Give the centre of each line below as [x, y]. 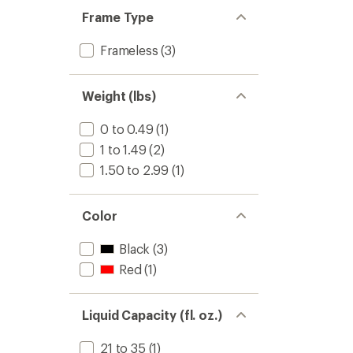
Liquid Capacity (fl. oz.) [152, 315]
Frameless [129, 50]
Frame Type [118, 17]
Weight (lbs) [119, 96]
